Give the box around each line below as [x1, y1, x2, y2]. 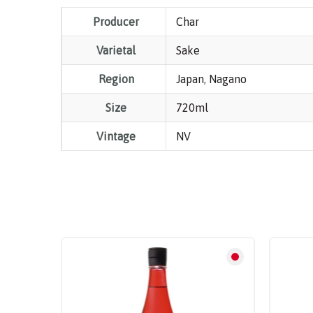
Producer [93, 15, 140, 28]
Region [98, 72, 134, 85]
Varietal [96, 43, 136, 57]
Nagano [209, 72, 247, 85]
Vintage [96, 129, 136, 143]
